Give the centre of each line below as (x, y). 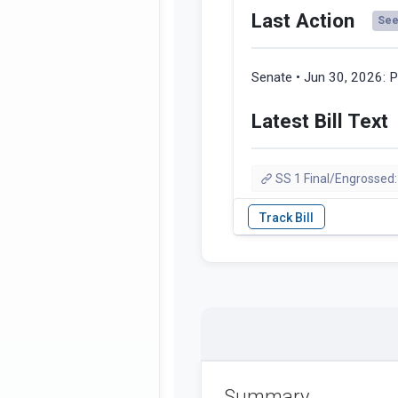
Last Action (303, 21)
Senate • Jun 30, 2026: (320, 78)
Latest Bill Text (320, 121)
